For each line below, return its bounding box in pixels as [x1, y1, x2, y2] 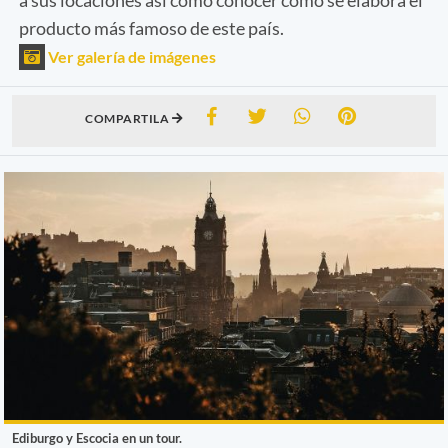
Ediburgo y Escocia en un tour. [12, 429, 182, 446]
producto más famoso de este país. [19, 16, 284, 39]
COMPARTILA [85, 110, 172, 126]
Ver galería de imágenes [45, 46, 216, 66]
